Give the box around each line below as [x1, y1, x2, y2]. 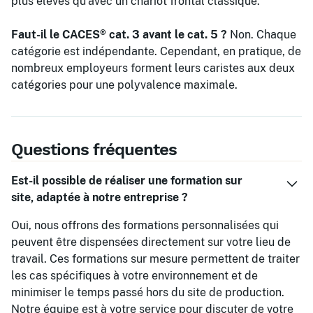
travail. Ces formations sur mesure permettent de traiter [11, 252, 300, 265]
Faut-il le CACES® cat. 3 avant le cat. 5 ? [11, 27, 227, 41]
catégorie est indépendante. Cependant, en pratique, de [11, 44, 301, 58]
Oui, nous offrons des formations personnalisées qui [11, 218, 279, 232]
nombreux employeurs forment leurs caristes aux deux [11, 61, 295, 75]
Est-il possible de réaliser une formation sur [11, 173, 242, 187]
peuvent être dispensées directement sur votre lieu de [11, 235, 291, 249]
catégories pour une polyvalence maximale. [11, 78, 238, 92]
